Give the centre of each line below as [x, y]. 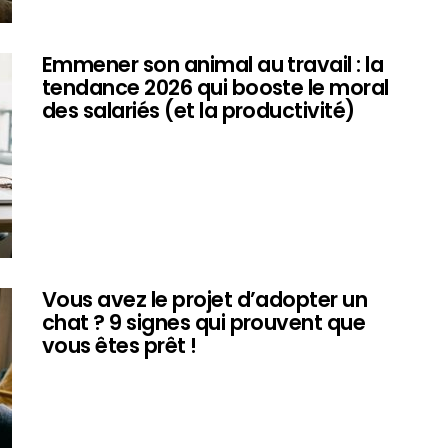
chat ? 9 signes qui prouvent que [204, 323]
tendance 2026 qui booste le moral [215, 88]
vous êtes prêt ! [119, 346]
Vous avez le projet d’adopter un [205, 300]
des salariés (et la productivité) [198, 111]
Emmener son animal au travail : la [213, 65]
